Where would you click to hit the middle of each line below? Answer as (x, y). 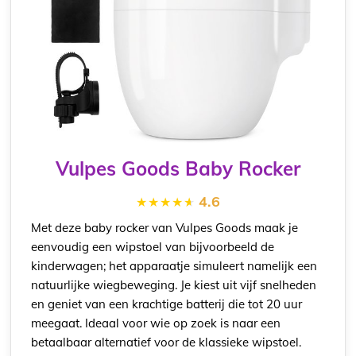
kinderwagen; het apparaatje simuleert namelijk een (174, 266)
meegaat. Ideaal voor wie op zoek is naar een (156, 323)
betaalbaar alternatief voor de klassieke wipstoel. (166, 342)
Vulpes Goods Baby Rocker (178, 169)
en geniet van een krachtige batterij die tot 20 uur (167, 304)
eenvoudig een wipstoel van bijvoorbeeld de (153, 247)
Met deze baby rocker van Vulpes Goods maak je (165, 228)
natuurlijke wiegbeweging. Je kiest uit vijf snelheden (174, 285)
